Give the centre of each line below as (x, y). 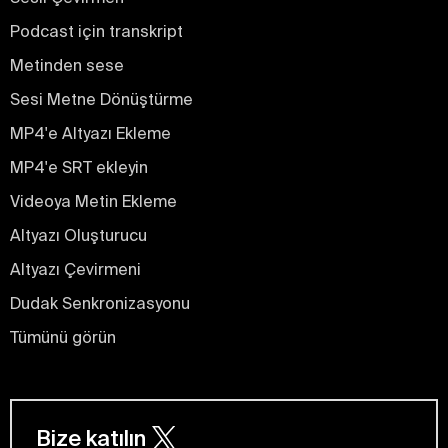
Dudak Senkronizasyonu (100, 303)
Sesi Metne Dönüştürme (101, 99)
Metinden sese (67, 65)
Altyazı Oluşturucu (78, 235)
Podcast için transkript (96, 31)
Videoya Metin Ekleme (93, 201)
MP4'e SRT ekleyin (79, 167)
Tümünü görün (63, 337)
